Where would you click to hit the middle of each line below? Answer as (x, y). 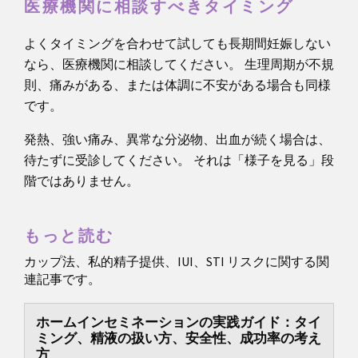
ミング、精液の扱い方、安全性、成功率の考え (179, 339)
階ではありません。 (82, 181)
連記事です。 (62, 280)
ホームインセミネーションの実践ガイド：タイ (179, 323)
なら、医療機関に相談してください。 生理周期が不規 (179, 64)
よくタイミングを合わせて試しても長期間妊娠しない (177, 43)
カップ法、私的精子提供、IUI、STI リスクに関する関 (177, 263)
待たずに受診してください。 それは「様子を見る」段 (179, 160)
